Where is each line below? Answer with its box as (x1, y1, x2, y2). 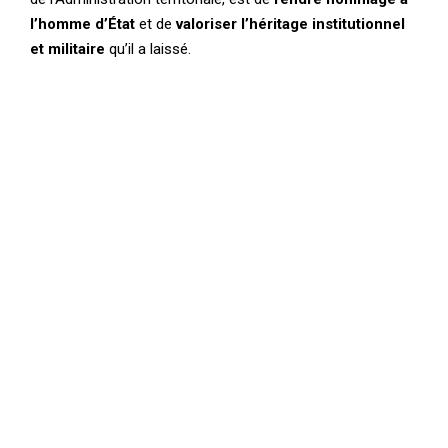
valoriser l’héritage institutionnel (176, 14, 405, 33)
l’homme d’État (30, 14, 135, 33)
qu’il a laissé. (105, 39, 191, 58)
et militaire (30, 39, 105, 58)
